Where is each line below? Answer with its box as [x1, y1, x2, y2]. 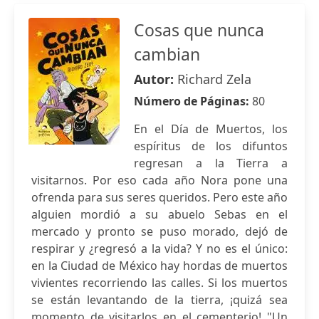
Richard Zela [177, 70, 251, 88]
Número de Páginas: [134, 93, 252, 109]
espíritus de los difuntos [134, 138, 288, 154]
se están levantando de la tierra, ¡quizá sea [31, 292, 288, 308]
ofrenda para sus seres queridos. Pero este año [31, 189, 288, 205]
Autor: [134, 70, 177, 88]
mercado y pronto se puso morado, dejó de [31, 224, 288, 239]
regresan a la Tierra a [134, 155, 288, 171]
